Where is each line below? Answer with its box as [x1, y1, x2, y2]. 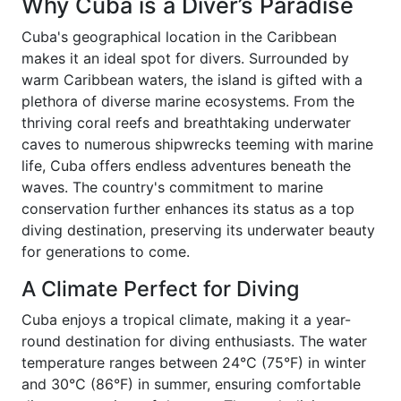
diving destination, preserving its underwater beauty [21, 220, 375, 239]
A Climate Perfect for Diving [21, 275, 299, 302]
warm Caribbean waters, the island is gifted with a [21, 70, 363, 89]
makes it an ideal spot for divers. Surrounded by [21, 48, 349, 67]
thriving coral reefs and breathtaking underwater [21, 113, 351, 132]
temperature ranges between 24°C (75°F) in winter [21, 353, 366, 371]
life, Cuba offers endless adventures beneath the [21, 156, 351, 175]
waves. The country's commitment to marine [21, 177, 323, 196]
